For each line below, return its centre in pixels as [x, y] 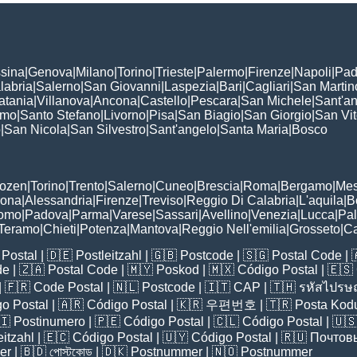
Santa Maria [254, 129]
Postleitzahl [109, 255]
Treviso [163, 200]
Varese [132, 214]
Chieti [60, 229]
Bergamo [306, 186]
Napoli [313, 72]
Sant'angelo [183, 129]
